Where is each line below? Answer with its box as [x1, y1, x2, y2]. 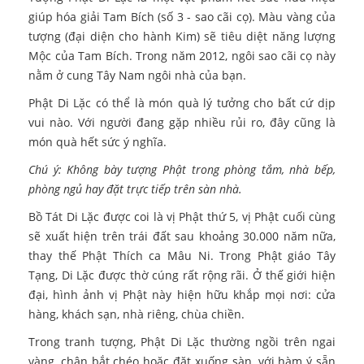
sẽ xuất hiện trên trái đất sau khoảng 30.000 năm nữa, [28, 228, 336, 245]
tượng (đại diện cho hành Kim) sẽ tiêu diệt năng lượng [28, 28, 336, 45]
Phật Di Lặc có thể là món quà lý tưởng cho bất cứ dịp [28, 95, 336, 111]
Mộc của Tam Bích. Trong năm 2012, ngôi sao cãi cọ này [28, 48, 336, 64]
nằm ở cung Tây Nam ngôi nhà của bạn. [28, 67, 246, 84]
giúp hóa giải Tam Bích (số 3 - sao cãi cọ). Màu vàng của [28, 9, 336, 25]
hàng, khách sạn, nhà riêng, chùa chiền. [28, 306, 245, 323]
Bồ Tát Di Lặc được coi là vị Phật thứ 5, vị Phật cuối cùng [28, 209, 336, 225]
